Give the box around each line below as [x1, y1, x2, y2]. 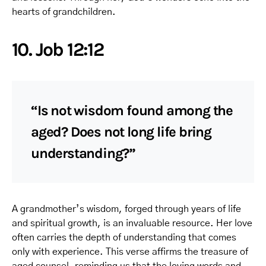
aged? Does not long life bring [31, 123, 211, 140]
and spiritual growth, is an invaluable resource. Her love [12, 218, 252, 228]
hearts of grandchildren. [12, 7, 116, 17]
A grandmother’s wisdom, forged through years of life [12, 204, 241, 214]
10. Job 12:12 [12, 38, 104, 61]
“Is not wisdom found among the [31, 102, 233, 119]
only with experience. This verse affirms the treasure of [12, 246, 248, 256]
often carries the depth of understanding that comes [12, 232, 236, 242]
